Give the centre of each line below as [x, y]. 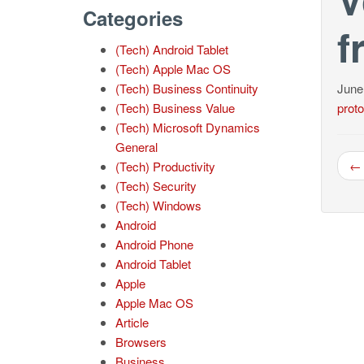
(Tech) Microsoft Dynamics [188, 127]
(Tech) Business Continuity [187, 88]
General [136, 147]
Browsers [141, 342]
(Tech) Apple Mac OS [173, 69]
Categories [133, 18]
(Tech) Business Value [175, 108]
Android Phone [154, 244]
